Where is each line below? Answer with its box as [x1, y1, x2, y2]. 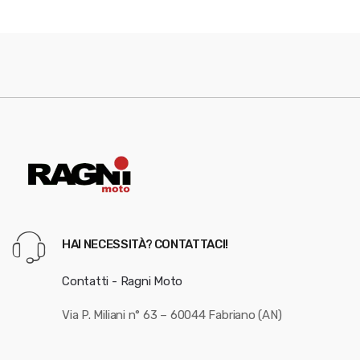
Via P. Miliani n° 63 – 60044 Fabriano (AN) [62, 307, 282, 322]
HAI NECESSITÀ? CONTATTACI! [62, 237, 229, 252]
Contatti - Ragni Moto [62, 273, 183, 288]
